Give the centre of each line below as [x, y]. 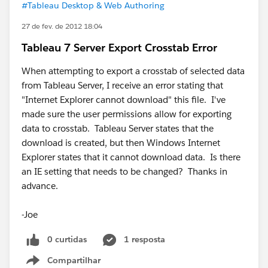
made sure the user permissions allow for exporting [127, 114]
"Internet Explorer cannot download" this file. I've [124, 100]
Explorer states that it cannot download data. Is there [131, 157]
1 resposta [144, 239]
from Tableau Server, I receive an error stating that [122, 85]
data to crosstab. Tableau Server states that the [118, 128]
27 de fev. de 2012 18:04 [62, 26]
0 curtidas [67, 239]
